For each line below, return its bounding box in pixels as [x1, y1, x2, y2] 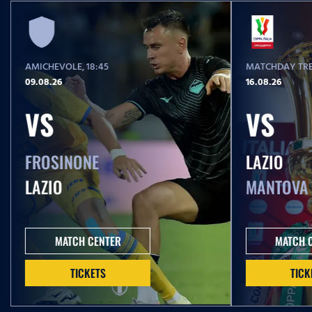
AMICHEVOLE [24, 58, 82, 75]
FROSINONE [24, 149, 99, 175]
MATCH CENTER [54, 233, 121, 250]
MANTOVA [245, 174, 309, 200]
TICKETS [70, 265, 106, 282]
